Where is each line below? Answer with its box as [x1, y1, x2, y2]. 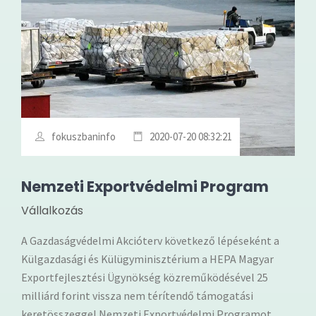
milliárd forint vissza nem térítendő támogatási [21, 288, 253, 303]
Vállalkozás [21, 202, 83, 219]
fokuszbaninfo [51, 129, 116, 143]
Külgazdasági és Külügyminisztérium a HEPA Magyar [21, 251, 274, 266]
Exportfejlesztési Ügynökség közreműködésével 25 [21, 269, 268, 284]
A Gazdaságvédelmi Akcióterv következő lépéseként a [21, 233, 279, 248]
